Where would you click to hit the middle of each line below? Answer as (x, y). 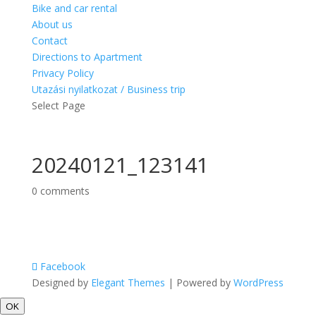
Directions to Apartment (87, 57)
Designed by (61, 282)
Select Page (58, 105)
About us (52, 24)
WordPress (258, 282)
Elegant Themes (128, 282)
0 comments (60, 191)
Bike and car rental (74, 8)
